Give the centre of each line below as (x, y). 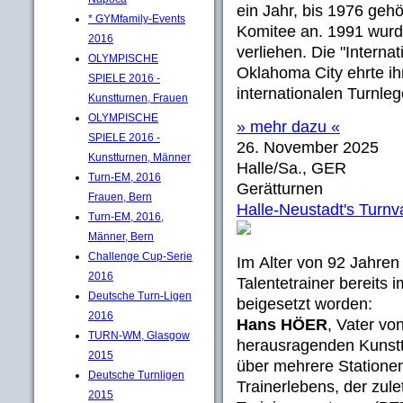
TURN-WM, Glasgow (139, 335)
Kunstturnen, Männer (139, 157)
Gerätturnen (280, 189)
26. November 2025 (308, 148)
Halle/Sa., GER (291, 168)
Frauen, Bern (120, 197)
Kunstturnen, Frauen (138, 98)
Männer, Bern (121, 236)
